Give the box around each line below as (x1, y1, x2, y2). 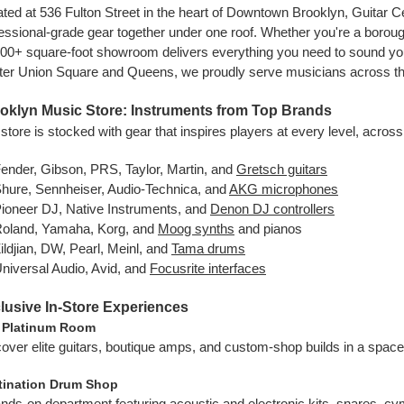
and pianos (234, 221, 302, 236)
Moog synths (158, 221, 234, 236)
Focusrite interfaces (150, 261, 266, 276)
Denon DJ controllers (210, 201, 335, 216)
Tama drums (171, 241, 245, 256)
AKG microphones (229, 181, 338, 197)
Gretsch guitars (236, 161, 327, 177)
